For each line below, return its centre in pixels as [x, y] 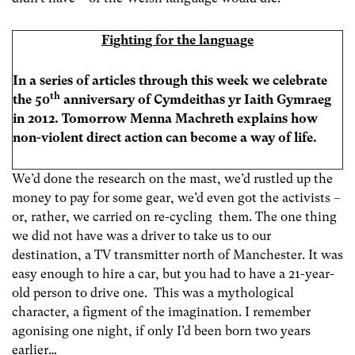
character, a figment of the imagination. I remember [161, 311]
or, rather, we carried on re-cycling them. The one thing [174, 216]
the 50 [31, 99]
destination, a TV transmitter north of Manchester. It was [177, 254]
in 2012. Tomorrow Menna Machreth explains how [165, 118]
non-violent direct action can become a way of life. [165, 137]
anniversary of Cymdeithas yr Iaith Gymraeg [196, 99]
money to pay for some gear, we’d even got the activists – [176, 197]
